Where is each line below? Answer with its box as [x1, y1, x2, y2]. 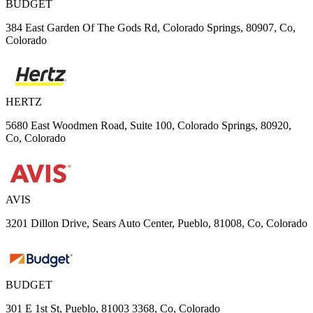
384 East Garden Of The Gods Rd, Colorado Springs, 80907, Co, [6, 22, 296, 34]
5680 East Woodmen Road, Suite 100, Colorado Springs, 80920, [6, 119, 291, 132]
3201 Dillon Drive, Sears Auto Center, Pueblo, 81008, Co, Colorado [6, 217, 307, 230]
